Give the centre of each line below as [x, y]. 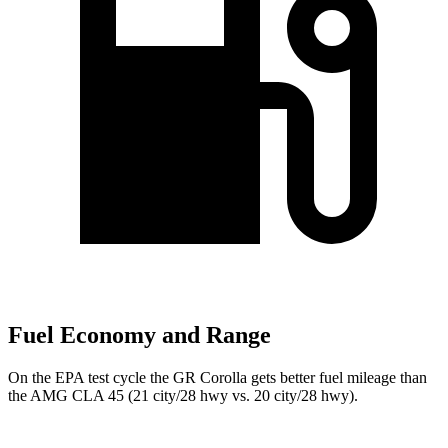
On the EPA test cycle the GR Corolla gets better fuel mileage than [217, 378]
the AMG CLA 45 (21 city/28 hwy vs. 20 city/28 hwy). [183, 396]
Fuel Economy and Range [139, 335]
